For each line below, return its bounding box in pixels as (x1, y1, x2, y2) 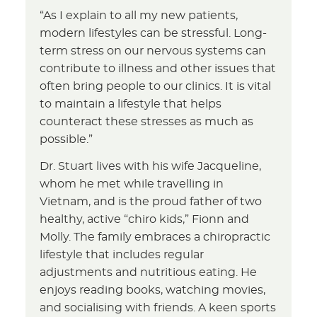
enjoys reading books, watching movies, (40, 284, 266, 296)
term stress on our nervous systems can (40, 45, 267, 57)
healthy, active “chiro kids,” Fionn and (40, 213, 250, 225)
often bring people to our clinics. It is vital (40, 80, 272, 92)
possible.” (40, 133, 93, 145)
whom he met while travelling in (40, 178, 224, 190)
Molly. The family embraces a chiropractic (40, 231, 271, 243)
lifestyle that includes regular (40, 248, 204, 260)
